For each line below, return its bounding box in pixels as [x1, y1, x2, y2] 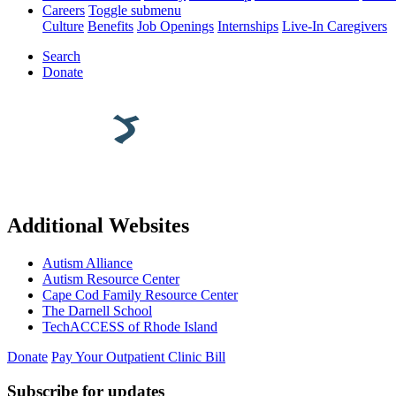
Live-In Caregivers [282, 19, 387, 34]
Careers [42, 3, 85, 19]
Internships [217, 19, 278, 34]
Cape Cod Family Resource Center [42, 286, 238, 302]
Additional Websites [7, 214, 189, 238]
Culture [42, 19, 84, 34]
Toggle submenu [88, 3, 181, 19]
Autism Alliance [42, 255, 133, 270]
